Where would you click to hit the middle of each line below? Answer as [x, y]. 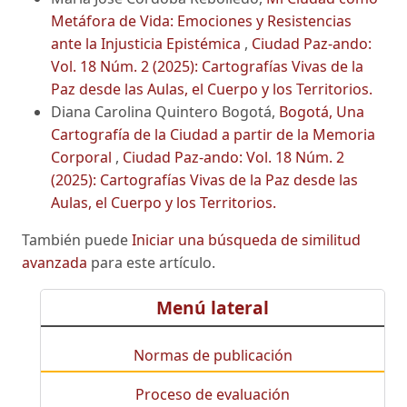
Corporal [83, 157]
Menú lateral [213, 307]
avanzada [55, 262]
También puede [77, 239]
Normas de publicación [213, 355]
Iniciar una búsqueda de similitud [246, 239]
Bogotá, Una [322, 111]
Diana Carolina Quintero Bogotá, [165, 111]
